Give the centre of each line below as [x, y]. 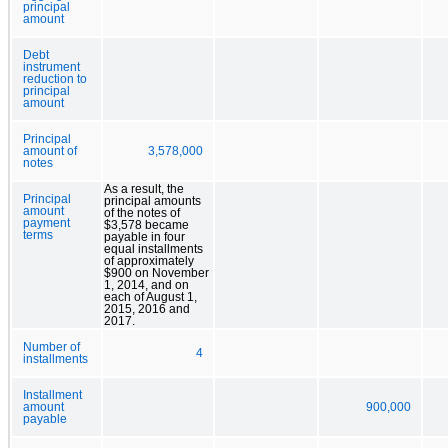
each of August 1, [150, 296]
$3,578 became [146, 224]
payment [46, 222]
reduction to [55, 78]
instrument [51, 66]
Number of [51, 346]
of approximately [149, 260]
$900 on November [156, 272]
